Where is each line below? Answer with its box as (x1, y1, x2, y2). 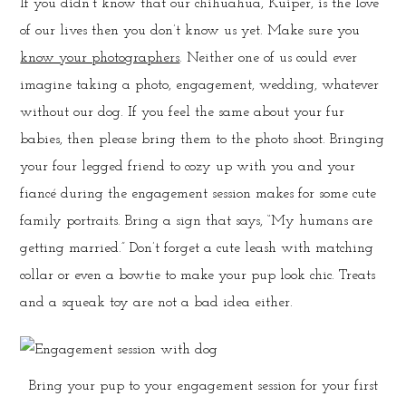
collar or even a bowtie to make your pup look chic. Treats (20, 267, 376, 283)
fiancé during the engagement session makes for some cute (20, 186, 377, 201)
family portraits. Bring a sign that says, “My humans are (20, 213, 373, 228)
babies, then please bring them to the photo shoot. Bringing (20, 131, 385, 147)
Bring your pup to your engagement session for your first (28, 378, 378, 393)
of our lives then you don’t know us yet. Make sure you (20, 23, 361, 38)
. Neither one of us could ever (179, 50, 358, 65)
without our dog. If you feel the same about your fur (20, 104, 345, 120)
